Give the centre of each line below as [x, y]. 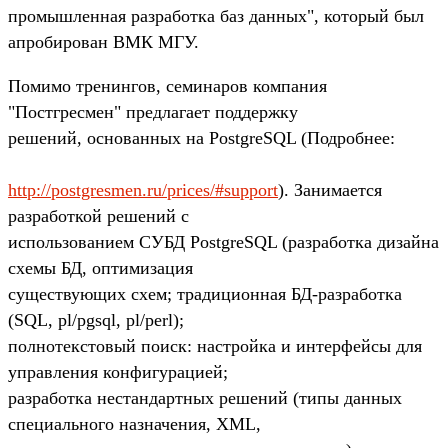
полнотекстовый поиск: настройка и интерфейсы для [215, 345]
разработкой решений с [98, 215]
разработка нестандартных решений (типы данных [205, 397]
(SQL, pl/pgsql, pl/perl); [96, 319]
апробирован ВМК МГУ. [103, 41]
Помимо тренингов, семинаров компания [167, 85]
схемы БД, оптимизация [100, 267]
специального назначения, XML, [134, 423]
